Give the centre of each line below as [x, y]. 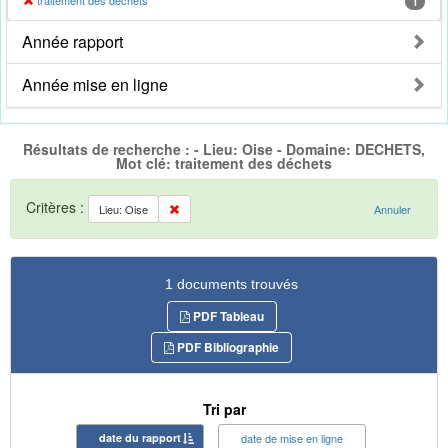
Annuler [392, 208]
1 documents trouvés [231, 283]
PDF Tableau [226, 315]
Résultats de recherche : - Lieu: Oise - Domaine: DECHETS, [224, 149]
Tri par [224, 408]
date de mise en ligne [292, 437]
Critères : [57, 206]
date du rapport [140, 437]
